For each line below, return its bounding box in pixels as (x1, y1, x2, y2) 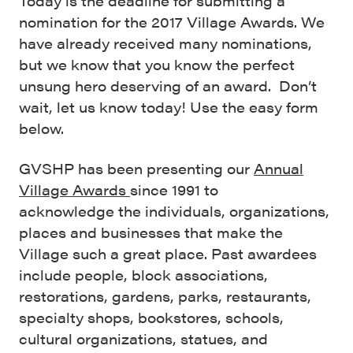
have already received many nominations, (19, 33, 312, 53)
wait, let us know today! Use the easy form (19, 97, 318, 117)
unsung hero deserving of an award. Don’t (19, 76, 317, 95)
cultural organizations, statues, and (19, 329, 268, 348)
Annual (254, 158, 303, 178)
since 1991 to (130, 180, 218, 199)
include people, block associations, (19, 265, 268, 284)
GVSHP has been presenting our (19, 158, 254, 178)
